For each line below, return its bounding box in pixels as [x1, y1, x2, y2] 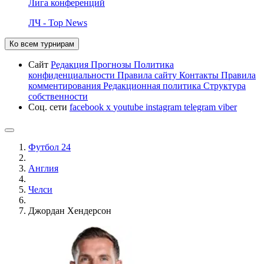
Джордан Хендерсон [28, 205, 111, 216]
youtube [113, 101, 146, 112]
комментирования [28, 80, 103, 91]
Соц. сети [28, 101, 70, 112]
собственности [28, 91, 88, 101]
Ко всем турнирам [9, 39, 74, 48]
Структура [203, 80, 246, 91]
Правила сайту [117, 70, 179, 80]
